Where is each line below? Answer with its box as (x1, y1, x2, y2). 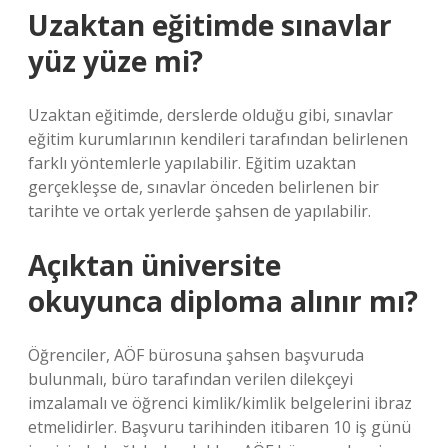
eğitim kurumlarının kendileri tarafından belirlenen (28, 128, 408, 150)
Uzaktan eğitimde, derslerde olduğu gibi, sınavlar (28, 104, 393, 126)
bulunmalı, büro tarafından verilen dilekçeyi (28, 368, 353, 390)
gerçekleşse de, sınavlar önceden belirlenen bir (28, 176, 379, 198)
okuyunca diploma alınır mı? (28, 282, 418, 320)
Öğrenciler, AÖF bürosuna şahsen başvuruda (28, 344, 364, 366)
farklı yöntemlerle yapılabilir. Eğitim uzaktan (28, 152, 356, 174)
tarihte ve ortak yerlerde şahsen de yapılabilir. (28, 200, 371, 222)
